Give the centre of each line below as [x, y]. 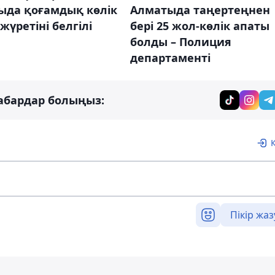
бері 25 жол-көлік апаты [199, 26]
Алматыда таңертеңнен [200, 10]
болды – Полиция [180, 42]
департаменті [170, 58]
